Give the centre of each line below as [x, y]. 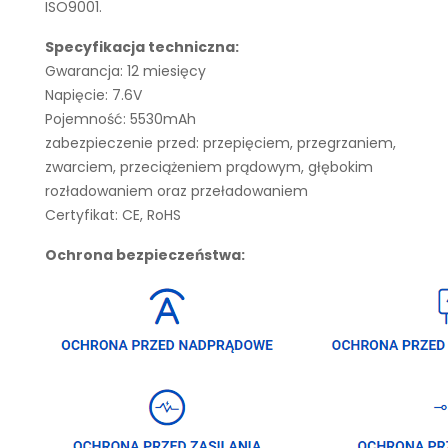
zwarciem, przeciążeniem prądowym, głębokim [209, 167]
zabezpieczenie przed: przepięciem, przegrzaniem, [220, 143]
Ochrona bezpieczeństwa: [145, 255]
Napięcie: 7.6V [93, 95]
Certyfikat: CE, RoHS [113, 215]
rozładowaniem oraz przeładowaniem [176, 191]
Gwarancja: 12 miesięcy [125, 71]
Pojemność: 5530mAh [120, 119]
